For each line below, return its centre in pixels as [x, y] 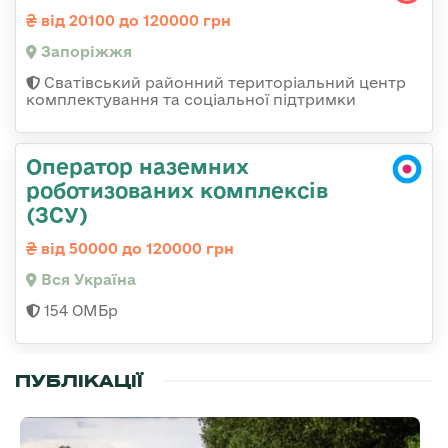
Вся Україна [86, 279]
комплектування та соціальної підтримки [191, 99]
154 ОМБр [79, 310]
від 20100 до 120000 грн [134, 20]
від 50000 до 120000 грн [135, 248]
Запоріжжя [84, 51]
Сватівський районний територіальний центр [223, 82]
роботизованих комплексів [177, 189]
